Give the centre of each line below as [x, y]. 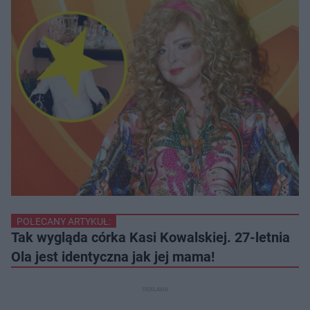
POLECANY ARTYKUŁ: [64, 222]
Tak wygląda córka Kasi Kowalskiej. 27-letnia [151, 238]
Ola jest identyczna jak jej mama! [113, 257]
